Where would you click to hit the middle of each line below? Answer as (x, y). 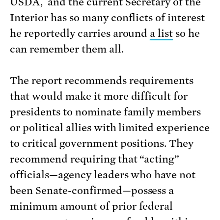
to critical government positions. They (102, 143)
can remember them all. (67, 49)
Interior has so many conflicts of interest (108, 17)
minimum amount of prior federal (92, 206)
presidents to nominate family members (106, 112)
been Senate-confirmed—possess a (92, 190)
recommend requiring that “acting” (95, 159)
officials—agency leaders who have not (103, 175)
